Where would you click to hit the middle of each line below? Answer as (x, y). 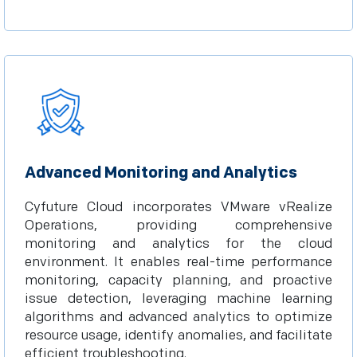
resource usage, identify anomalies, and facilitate (178, 335)
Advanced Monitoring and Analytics (161, 173)
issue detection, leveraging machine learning (178, 299)
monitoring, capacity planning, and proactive (178, 280)
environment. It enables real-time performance (178, 262)
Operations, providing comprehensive (178, 226)
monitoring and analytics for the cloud (178, 244)
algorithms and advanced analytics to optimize (178, 317)
